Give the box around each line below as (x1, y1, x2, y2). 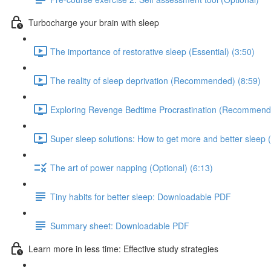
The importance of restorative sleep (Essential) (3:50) (50, 45, 255, 57)
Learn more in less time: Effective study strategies (28, 242, 218, 255)
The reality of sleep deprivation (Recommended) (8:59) (50, 74, 261, 87)
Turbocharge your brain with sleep (28, 16, 159, 28)
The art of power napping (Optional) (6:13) (50, 161, 213, 174)
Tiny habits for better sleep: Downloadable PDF (50, 190, 231, 203)
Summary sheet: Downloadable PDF (50, 219, 189, 232)
